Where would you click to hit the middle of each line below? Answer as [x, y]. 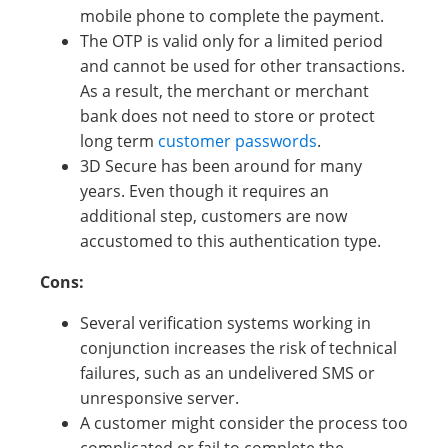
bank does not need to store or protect [227, 116]
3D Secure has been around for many [221, 166]
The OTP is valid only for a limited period [231, 41]
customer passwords [237, 141]
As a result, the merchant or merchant [224, 91]
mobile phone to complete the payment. [232, 16]
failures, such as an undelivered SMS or [227, 373]
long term [119, 141]
